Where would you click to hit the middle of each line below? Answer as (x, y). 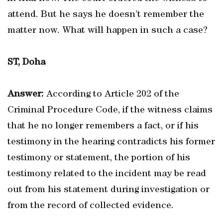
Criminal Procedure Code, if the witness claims (110, 111)
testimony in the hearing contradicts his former (111, 142)
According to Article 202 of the (111, 95)
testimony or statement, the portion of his (99, 158)
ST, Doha (26, 63)
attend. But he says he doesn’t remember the (106, 15)
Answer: (26, 95)
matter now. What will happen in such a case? (108, 31)
